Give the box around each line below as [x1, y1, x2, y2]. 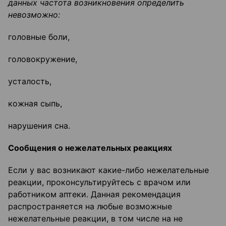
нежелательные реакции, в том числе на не [8, 213, 183, 224]
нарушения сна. [8, 121, 70, 131]
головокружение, [8, 54, 77, 65]
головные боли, [8, 32, 70, 42]
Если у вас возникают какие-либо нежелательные [8, 165, 209, 176]
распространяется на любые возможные [8, 201, 172, 212]
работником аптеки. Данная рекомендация [8, 189, 181, 200]
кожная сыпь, [8, 98, 62, 109]
